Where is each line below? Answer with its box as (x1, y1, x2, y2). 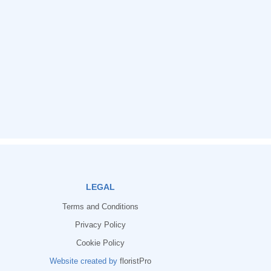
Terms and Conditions (62, 202, 139, 211)
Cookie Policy (76, 238, 125, 247)
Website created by (50, 256, 120, 266)
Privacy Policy (75, 220, 126, 229)
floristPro (120, 256, 151, 266)
